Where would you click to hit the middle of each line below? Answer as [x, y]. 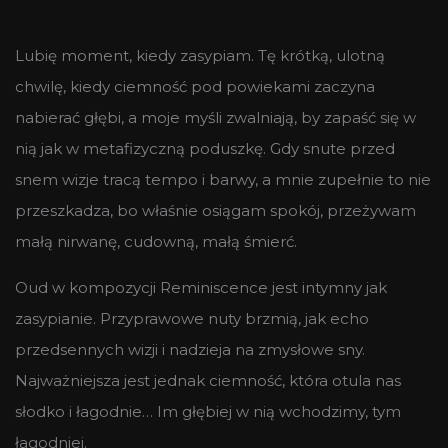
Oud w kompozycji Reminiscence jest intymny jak [201, 287]
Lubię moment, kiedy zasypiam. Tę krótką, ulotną [200, 55]
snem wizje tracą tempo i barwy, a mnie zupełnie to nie [223, 179]
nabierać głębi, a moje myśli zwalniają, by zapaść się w [215, 117]
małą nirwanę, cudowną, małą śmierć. [156, 241]
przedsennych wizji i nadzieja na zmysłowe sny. [190, 349]
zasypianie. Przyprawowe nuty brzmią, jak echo [192, 318]
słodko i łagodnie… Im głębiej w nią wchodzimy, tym [208, 411]
